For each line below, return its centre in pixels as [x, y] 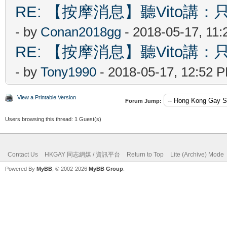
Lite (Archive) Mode [197, 154]
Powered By [21, 168]
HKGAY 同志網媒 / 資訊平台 [82, 154]
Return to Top [145, 154]
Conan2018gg [81, 32]
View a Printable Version [47, 97]
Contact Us [23, 154]
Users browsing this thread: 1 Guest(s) [53, 119]
